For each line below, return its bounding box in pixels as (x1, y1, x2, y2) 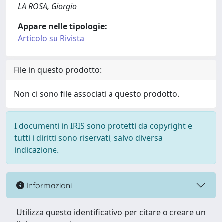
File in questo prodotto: (14, 64, 102, 75)
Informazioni (24, 180, 72, 190)
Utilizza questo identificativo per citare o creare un (16, 207, 206, 218)
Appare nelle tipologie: (18, 21, 107, 32)
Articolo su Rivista (18, 33, 84, 44)
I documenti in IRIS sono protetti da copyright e (14, 120, 192, 131)
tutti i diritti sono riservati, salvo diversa (14, 132, 163, 143)
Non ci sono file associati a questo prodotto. (14, 88, 179, 99)
